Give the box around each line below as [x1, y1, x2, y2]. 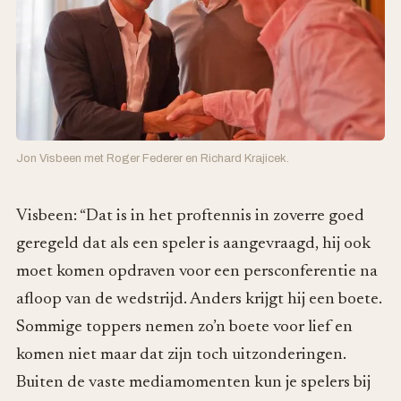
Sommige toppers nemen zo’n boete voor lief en [16, 318, 353, 336]
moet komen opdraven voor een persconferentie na [16, 262, 378, 280]
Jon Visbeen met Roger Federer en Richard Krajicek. [16, 151, 289, 165]
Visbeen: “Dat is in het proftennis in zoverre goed [16, 207, 364, 225]
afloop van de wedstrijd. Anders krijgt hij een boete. [16, 290, 382, 308]
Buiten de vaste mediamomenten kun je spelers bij [16, 373, 371, 391]
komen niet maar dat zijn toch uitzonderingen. [16, 346, 346, 363]
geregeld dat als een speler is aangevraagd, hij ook [16, 235, 371, 252]
